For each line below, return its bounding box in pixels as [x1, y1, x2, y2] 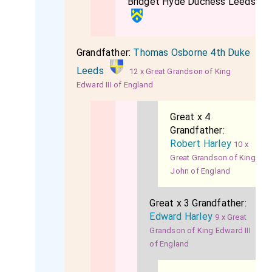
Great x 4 [170, 111, 211, 123]
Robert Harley [170, 138, 232, 149]
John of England [170, 166, 231, 175]
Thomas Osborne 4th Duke [133, 47, 251, 58]
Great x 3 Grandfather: [149, 197, 246, 209]
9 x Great [215, 212, 247, 222]
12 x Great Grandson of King [129, 67, 231, 76]
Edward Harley [149, 211, 213, 222]
